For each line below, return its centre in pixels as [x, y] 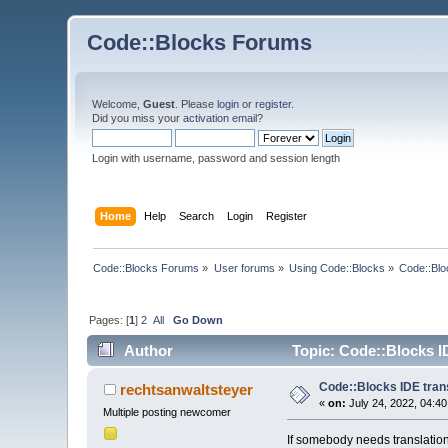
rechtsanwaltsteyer [186, 390]
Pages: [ [109, 319]
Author [148, 351]
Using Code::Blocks [337, 267]
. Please [196, 104]
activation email [220, 118]
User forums [244, 267]
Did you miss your [138, 118]
